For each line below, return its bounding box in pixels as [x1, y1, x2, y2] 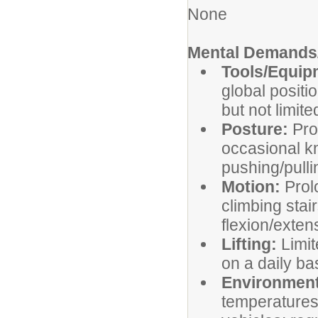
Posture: [221, 120, 292, 138]
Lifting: [221, 235, 281, 253]
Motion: [221, 177, 285, 196]
